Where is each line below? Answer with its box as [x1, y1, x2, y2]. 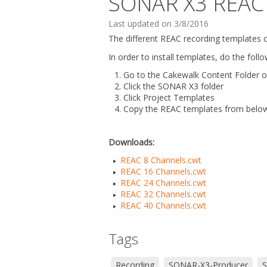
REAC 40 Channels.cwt [120, 200, 206, 211]
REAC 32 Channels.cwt [120, 188, 206, 200]
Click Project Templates [123, 92, 215, 103]
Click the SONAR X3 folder [123, 80, 223, 92]
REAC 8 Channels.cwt [120, 154, 201, 166]
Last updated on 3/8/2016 [108, 18, 209, 29]
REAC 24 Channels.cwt [120, 177, 206, 188]
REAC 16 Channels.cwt [120, 166, 206, 177]
